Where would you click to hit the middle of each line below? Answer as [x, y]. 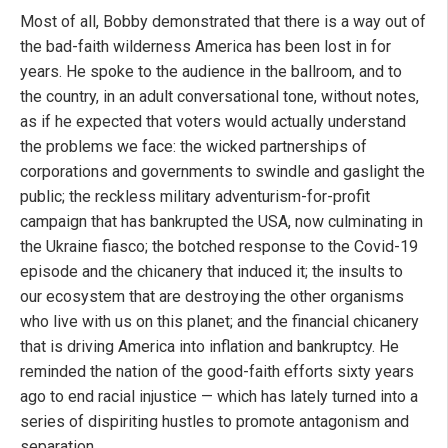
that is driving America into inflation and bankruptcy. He [209, 347]
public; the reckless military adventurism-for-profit [195, 197]
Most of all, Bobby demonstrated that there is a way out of [223, 22]
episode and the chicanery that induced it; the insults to [211, 272]
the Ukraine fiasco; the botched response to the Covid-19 [219, 247]
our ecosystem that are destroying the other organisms [212, 297]
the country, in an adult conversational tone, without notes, [219, 97]
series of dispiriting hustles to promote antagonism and [214, 422]
